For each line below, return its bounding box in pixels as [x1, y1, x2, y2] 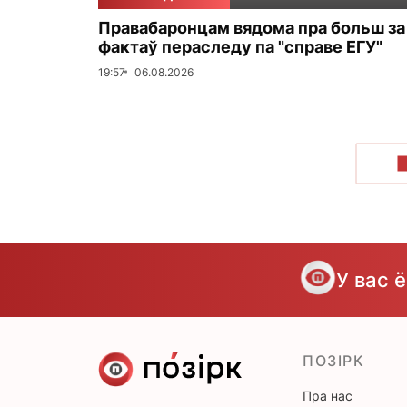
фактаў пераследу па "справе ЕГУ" [98, 36, 382, 56]
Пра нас [303, 387, 352, 403]
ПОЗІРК [303, 351, 365, 370]
